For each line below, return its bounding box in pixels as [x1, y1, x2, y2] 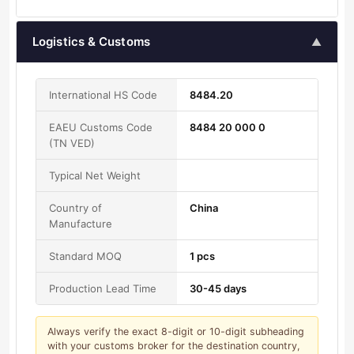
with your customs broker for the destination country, [47, 340, 300, 352]
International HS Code [49, 88, 157, 102]
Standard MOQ [49, 250, 122, 263]
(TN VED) [49, 137, 95, 150]
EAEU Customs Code [49, 121, 153, 134]
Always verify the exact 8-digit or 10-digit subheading [47, 326, 304, 338]
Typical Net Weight [49, 169, 141, 183]
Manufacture [49, 217, 112, 231]
